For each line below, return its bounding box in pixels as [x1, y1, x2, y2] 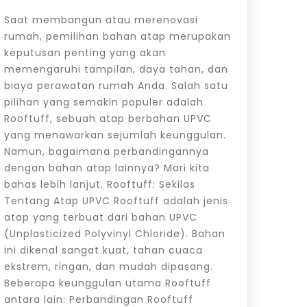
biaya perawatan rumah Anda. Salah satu [3, 78, 228, 93]
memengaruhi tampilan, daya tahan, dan [3, 62, 228, 76]
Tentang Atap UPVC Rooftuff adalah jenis [3, 193, 228, 208]
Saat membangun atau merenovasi [3, 12, 198, 27]
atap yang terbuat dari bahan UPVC [3, 210, 197, 224]
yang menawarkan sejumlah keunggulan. [3, 127, 226, 142]
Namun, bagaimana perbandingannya [3, 144, 209, 158]
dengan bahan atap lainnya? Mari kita [3, 160, 210, 175]
